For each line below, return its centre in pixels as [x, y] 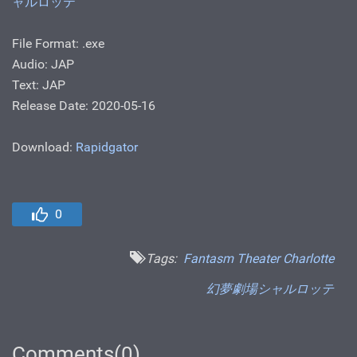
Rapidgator [107, 147]
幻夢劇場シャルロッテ [270, 288]
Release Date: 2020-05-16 [84, 105]
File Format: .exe [58, 43]
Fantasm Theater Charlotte [259, 258]
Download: [44, 147]
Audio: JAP [43, 64]
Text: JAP [39, 84]
